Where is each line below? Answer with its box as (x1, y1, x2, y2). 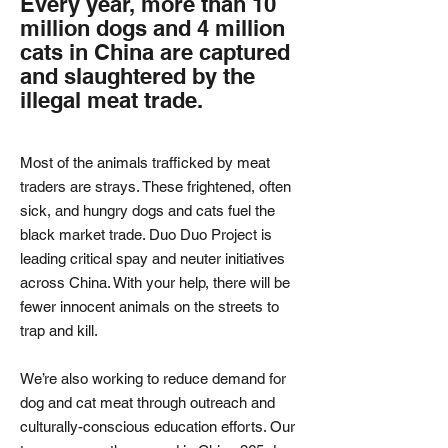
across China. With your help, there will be (20, 274, 290, 291)
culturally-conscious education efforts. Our (20, 418, 295, 435)
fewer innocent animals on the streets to (20, 298, 279, 315)
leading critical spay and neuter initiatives (20, 250, 285, 267)
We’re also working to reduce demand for (20, 370, 286, 387)
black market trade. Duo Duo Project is (20, 226, 272, 243)
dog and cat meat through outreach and (20, 394, 275, 411)
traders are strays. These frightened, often (20, 178, 291, 195)
